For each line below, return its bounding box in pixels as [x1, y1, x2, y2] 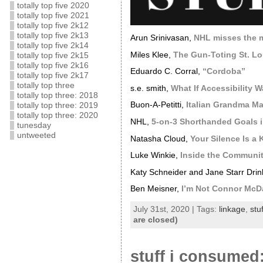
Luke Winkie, [130, 151, 180, 160]
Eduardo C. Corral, [130, 67, 203, 76]
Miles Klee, [130, 50, 173, 59]
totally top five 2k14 [16, 41, 89, 50]
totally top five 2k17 [16, 71, 89, 80]
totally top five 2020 [16, 1, 89, 10]
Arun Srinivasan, [130, 33, 194, 42]
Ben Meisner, [130, 184, 181, 194]
